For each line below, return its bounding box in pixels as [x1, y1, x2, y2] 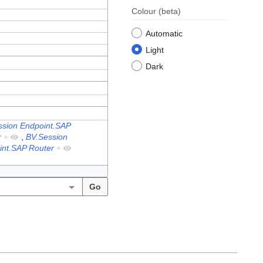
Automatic [146, 29, 183, 39]
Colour [131, 6, 159, 16]
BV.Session [26, 132, 68, 142]
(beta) [159, 6, 181, 16]
